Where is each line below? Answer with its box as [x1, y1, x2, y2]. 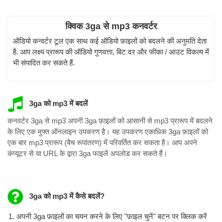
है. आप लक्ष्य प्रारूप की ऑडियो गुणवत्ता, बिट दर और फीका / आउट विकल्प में [13, 47, 209, 56]
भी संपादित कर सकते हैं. [13, 58, 75, 67]
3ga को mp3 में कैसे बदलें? [27, 192, 105, 201]
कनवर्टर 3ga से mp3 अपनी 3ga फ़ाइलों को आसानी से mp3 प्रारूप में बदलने [7, 116, 213, 125]
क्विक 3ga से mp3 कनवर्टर [65, 21, 157, 32]
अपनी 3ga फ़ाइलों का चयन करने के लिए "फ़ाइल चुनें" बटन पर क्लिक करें [16, 212, 207, 221]
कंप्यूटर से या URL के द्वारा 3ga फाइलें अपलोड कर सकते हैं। [7, 149, 167, 158]
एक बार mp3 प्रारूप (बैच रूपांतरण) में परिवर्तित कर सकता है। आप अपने [7, 138, 197, 147]
